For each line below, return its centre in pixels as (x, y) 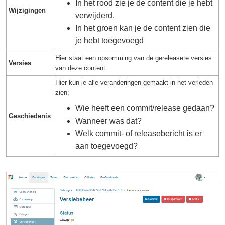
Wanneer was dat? (109, 121)
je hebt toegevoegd (109, 40)
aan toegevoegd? (106, 146)
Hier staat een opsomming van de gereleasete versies (134, 58)
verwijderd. (96, 15)
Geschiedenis (30, 116)
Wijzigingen (27, 10)
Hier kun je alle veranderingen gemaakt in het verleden (134, 83)
